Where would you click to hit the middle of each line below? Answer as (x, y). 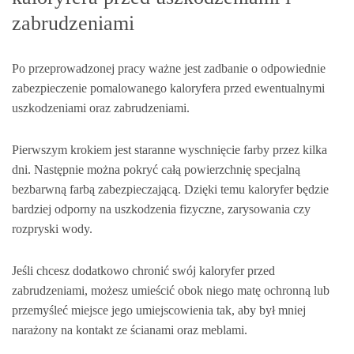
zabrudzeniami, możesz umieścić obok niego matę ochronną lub (171, 290)
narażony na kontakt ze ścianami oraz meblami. (130, 330)
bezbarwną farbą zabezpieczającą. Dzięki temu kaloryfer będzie (170, 189)
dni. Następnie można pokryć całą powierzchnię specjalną (156, 169)
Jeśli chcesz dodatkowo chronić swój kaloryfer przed (143, 270)
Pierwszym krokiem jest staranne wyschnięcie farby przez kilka (169, 149)
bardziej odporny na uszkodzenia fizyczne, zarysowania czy (161, 209)
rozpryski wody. (52, 228)
